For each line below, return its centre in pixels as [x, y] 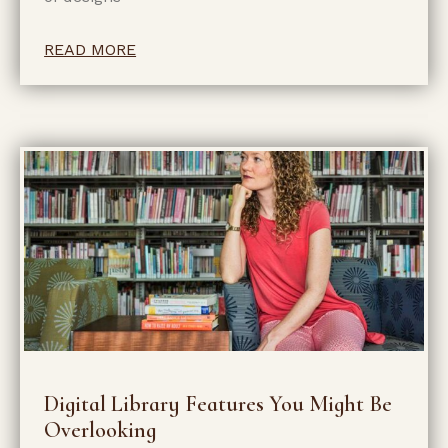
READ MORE [90, 49]
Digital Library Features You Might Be [218, 403]
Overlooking [100, 429]
